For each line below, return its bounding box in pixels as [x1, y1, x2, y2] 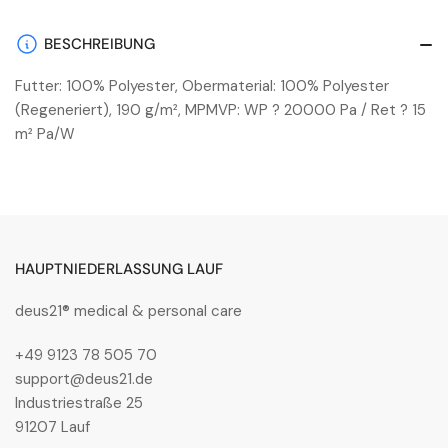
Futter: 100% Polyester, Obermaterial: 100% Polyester [15, 76, 389, 97]
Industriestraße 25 [15, 393, 143, 414]
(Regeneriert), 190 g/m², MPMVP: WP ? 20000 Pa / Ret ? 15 [15, 100, 426, 121]
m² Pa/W [15, 124, 75, 145]
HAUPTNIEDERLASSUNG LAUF [15, 259, 223, 280]
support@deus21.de [15, 369, 153, 390]
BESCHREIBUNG [44, 34, 155, 55]
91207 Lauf [15, 417, 90, 438]
